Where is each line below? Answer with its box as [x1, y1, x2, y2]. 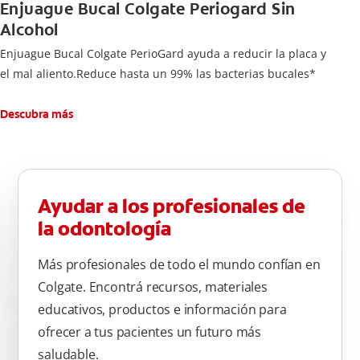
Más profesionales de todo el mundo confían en [38, 256, 321, 274]
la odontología [38, 216, 172, 243]
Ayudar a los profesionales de [38, 194, 306, 220]
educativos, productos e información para [38, 301, 287, 319]
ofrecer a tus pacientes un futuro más [38, 323, 262, 342]
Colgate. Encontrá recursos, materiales [38, 278, 268, 297]
